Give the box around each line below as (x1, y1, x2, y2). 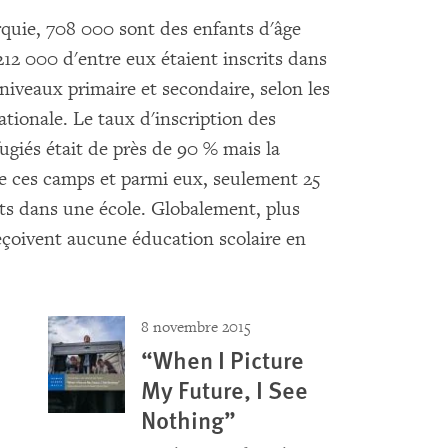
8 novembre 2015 (140, 317, 251, 337)
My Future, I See (140, 371, 308, 406)
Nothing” (140, 401, 236, 436)
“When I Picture (140, 341, 304, 376)
